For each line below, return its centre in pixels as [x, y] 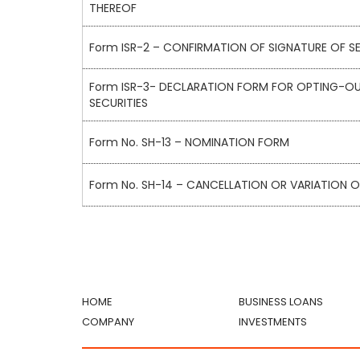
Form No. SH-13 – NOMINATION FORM [189, 143]
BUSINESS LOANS [281, 302]
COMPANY [108, 322]
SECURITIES [119, 103]
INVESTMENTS [273, 322]
